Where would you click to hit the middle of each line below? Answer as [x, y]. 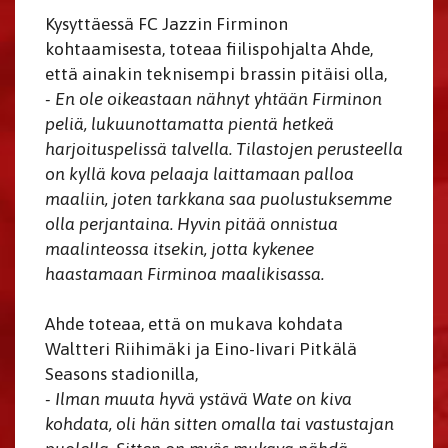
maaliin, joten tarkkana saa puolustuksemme [218, 199]
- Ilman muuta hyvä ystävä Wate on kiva [198, 399]
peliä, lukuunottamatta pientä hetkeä [189, 124]
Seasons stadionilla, [121, 374]
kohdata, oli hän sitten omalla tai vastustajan [219, 424]
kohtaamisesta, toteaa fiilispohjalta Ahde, [209, 49]
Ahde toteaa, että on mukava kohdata [194, 324]
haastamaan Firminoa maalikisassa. [184, 274]
